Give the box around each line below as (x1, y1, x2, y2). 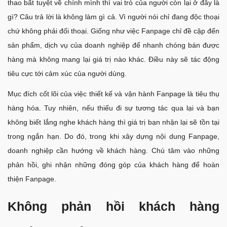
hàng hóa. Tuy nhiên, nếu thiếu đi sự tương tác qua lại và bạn (8, 104, 219, 112)
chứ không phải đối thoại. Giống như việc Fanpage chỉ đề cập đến (8, 27, 219, 35)
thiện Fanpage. (8, 175, 56, 183)
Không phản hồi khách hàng (8, 199, 219, 214)
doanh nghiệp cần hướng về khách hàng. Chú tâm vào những (8, 146, 219, 155)
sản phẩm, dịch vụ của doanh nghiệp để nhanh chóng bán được (8, 41, 219, 50)
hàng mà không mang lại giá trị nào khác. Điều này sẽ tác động (8, 55, 219, 64)
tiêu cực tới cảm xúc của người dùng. (8, 69, 127, 78)
